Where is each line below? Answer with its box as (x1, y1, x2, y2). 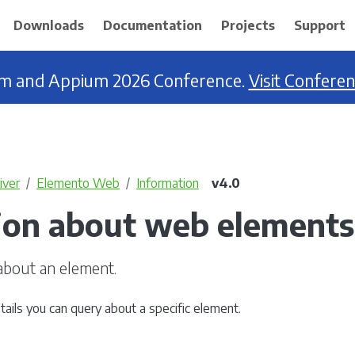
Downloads (13, 17, 84, 33)
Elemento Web (36, 175, 120, 191)
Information (136, 175, 199, 191)
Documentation (102, 17, 202, 33)
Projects (220, 17, 275, 33)
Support (293, 17, 345, 33)
